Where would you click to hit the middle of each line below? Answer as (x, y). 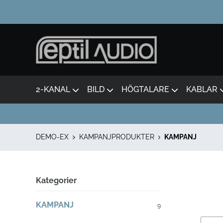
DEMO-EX (52, 137)
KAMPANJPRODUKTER (116, 137)
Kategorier (56, 180)
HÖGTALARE (145, 89)
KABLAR (202, 89)
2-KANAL (53, 89)
